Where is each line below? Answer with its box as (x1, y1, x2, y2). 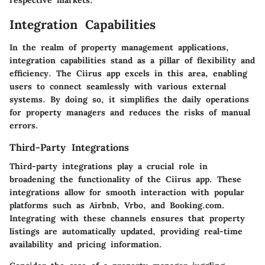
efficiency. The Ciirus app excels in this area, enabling (9, 67, 247, 79)
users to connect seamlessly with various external (9, 80, 226, 92)
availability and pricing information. (9, 238, 162, 250)
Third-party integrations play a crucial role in (9, 160, 208, 172)
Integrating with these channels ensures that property (9, 212, 245, 224)
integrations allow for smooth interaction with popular (9, 186, 244, 198)
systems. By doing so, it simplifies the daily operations (9, 93, 249, 105)
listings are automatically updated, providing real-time (9, 225, 243, 237)
